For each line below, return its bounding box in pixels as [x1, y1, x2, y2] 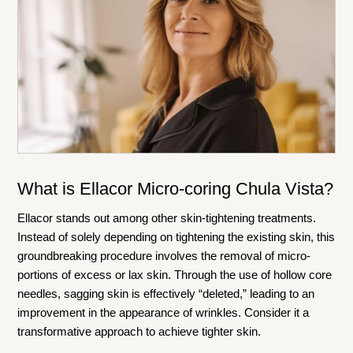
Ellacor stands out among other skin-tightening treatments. [17, 211, 317, 225]
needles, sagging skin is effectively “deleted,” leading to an [17, 287, 315, 301]
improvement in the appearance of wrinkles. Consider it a [17, 306, 310, 320]
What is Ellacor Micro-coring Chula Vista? [17, 179, 334, 199]
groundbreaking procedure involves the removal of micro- [17, 249, 311, 263]
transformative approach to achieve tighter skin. [17, 325, 262, 339]
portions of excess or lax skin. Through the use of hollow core [17, 268, 333, 282]
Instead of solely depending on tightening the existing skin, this [17, 230, 336, 244]
